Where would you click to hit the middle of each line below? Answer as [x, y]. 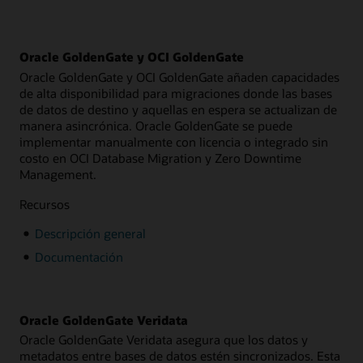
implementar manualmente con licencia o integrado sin [174, 142]
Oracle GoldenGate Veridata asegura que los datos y [164, 340]
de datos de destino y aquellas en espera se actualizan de [178, 110]
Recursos [45, 204]
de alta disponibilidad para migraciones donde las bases [176, 94]
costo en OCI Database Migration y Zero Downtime [160, 158]
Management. [58, 175]
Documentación [79, 256]
